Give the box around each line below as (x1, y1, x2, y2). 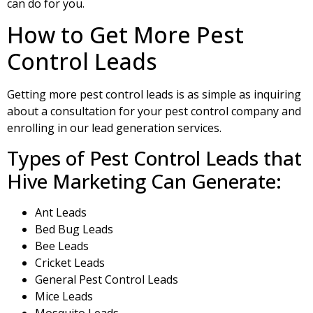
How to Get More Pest (7, 20, 244, 50)
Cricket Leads (35, 254, 105, 270)
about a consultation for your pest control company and (7, 103, 301, 119)
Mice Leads (35, 288, 93, 304)
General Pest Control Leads (35, 271, 178, 287)
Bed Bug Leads (35, 221, 113, 237)
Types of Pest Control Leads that (7, 144, 302, 171)
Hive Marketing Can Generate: (7, 167, 282, 194)
